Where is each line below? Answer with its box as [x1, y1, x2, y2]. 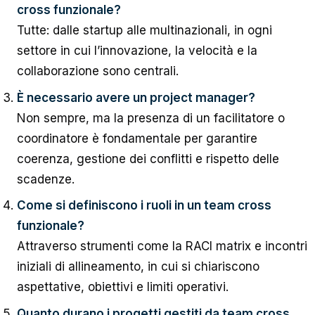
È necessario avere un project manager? [16, 90, 255, 105]
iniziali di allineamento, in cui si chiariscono [16, 259, 259, 274]
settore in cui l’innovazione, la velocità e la [16, 44, 257, 58]
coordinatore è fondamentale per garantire [16, 131, 257, 146]
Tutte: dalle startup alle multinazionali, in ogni [16, 23, 272, 37]
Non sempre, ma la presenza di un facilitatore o [16, 110, 285, 125]
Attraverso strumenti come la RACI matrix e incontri [16, 239, 307, 253]
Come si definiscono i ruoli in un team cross [16, 198, 271, 212]
